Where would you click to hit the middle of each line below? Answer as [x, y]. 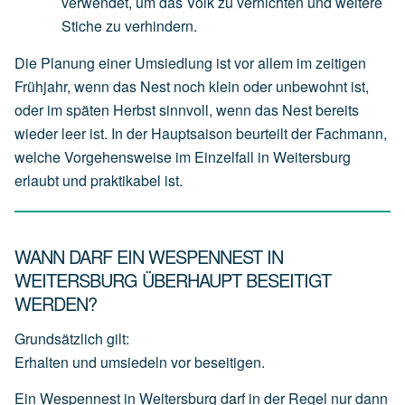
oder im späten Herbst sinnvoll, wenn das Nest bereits [187, 109]
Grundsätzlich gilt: [72, 339]
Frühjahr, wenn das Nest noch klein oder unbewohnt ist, [192, 86]
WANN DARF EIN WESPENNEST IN [149, 256]
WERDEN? [56, 303]
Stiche [82, 25]
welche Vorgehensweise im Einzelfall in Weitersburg [183, 156]
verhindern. [161, 25]
